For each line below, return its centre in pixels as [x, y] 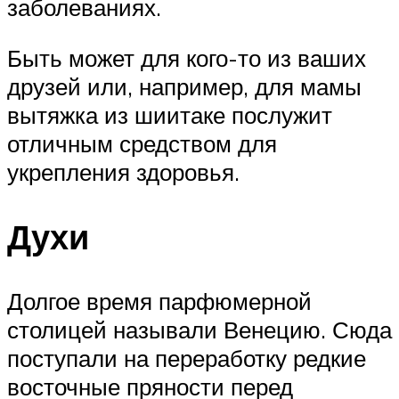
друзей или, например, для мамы [184, 87]
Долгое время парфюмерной [159, 301]
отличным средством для [142, 144]
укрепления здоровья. [123, 172]
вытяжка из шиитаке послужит [170, 115]
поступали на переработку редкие [187, 358]
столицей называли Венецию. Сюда [199, 330]
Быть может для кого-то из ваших [187, 58]
